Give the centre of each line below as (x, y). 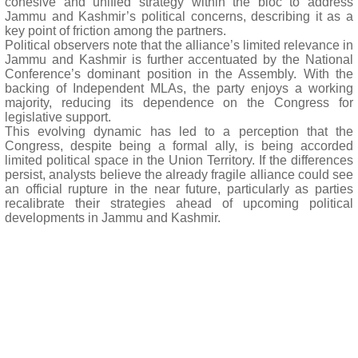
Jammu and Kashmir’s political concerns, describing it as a (179, 16)
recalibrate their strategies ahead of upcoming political (179, 203)
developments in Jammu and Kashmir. (113, 218)
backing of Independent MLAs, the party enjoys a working (179, 88)
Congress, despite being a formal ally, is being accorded (179, 146)
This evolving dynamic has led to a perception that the (179, 131)
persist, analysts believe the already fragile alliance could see (179, 175)
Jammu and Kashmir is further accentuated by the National (179, 60)
